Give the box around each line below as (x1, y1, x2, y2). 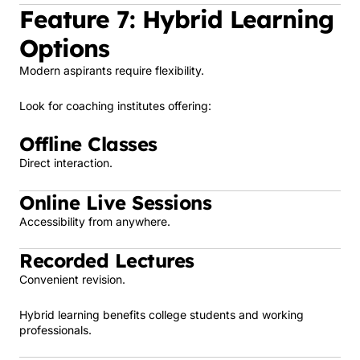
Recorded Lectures (19, 248, 194, 272)
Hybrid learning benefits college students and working (19, 307, 304, 321)
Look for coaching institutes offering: (19, 98, 211, 112)
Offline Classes (19, 132, 157, 156)
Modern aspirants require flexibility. (19, 63, 204, 77)
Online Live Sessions (19, 190, 211, 215)
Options (19, 33, 109, 63)
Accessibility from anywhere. (19, 214, 170, 228)
